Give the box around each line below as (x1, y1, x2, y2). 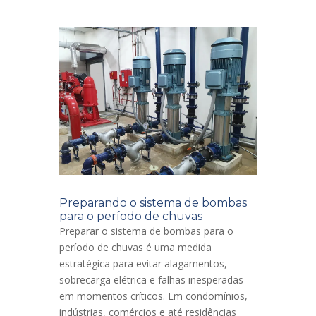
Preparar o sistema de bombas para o (59, 224, 233, 238)
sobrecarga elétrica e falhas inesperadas (59, 273, 243, 287)
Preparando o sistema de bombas (59, 196, 247, 210)
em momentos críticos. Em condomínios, (59, 289, 248, 303)
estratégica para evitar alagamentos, (59, 257, 227, 271)
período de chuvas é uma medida (59, 241, 212, 255)
